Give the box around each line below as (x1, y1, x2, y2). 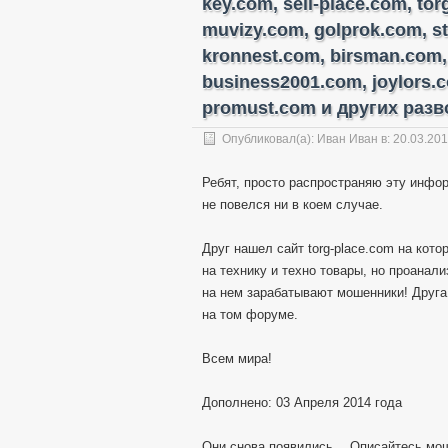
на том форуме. (202, 307, 298, 322)
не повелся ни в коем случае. (202, 197, 383, 212)
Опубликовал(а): (222, 132, 317, 146)
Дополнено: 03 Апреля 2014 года (202, 395, 402, 410)
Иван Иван (317, 132, 378, 146)
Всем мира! (202, 351, 272, 366)
